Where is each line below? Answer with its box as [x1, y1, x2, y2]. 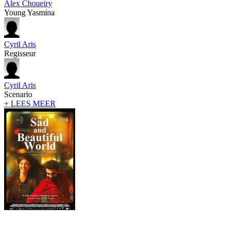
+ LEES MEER [4, 99, 56, 108]
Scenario [4, 89, 32, 99]
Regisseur [4, 49, 36, 58]
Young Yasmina [4, 8, 55, 17]
